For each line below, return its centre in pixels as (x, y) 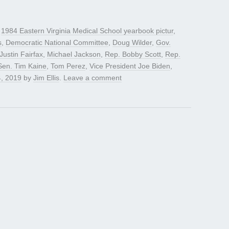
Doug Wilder (132, 43)
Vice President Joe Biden (130, 66)
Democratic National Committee (57, 43)
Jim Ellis (46, 78)
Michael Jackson (74, 54)
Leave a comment (93, 78)
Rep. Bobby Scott (133, 54)
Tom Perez (68, 66)
